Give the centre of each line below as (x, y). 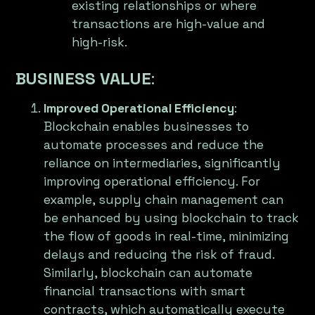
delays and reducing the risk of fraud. (159, 255)
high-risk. (100, 43)
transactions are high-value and (169, 24)
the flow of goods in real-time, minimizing (167, 237)
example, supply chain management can (164, 200)
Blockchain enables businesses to (147, 127)
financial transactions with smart (145, 291)
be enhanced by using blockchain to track (172, 218)
